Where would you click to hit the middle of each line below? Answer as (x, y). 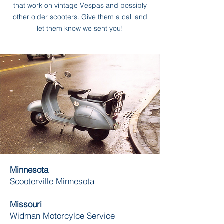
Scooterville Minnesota (52, 181)
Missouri (26, 204)
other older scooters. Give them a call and (80, 17)
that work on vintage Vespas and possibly (80, 5)
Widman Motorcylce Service (62, 216)
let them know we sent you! (80, 28)
